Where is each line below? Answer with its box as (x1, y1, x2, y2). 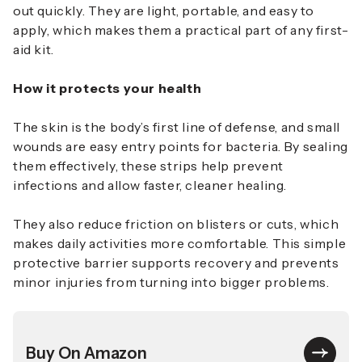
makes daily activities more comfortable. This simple (13, 235, 347, 252)
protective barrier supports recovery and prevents (13, 255, 339, 271)
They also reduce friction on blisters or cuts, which (13, 216, 339, 233)
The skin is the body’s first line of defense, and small (13, 119, 341, 136)
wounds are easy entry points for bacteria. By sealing (13, 138, 348, 155)
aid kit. (13, 41, 54, 58)
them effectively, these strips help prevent (13, 158, 284, 175)
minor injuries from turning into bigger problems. (13, 274, 330, 291)
